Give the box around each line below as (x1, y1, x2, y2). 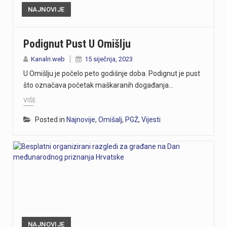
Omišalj (98, 116, 122, 124)
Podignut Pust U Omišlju (23, 37, 131, 50)
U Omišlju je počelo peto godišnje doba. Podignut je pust (23, 69, 200, 78)
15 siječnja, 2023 (85, 55, 133, 63)
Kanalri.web (31, 55, 65, 63)
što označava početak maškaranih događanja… (23, 81, 173, 89)
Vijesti (141, 116, 161, 124)
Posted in (35, 116, 66, 124)
